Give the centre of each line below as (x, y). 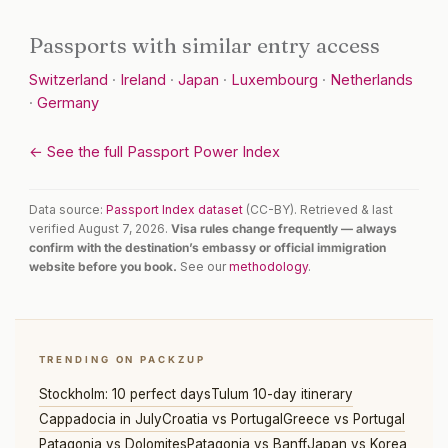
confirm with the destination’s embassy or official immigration (208, 248)
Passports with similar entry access (205, 45)
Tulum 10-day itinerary (281, 394)
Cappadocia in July (100, 419)
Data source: (68, 210)
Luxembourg (275, 80)
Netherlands (372, 80)
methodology (269, 267)
